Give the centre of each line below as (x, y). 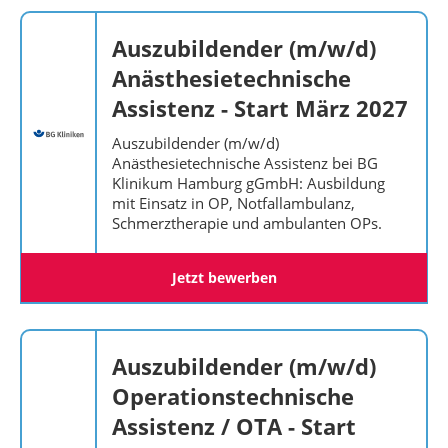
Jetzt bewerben (224, 277)
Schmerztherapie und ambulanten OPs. (247, 223)
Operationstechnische (233, 396)
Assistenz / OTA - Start (234, 426)
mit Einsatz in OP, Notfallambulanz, (233, 203)
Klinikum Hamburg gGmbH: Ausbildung (248, 183)
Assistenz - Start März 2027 (260, 108)
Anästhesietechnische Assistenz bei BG (245, 163)
